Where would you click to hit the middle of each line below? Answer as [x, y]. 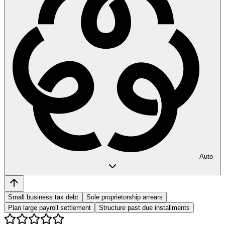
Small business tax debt [43, 197]
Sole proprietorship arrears [125, 197]
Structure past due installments [144, 207]
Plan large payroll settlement [49, 207]
